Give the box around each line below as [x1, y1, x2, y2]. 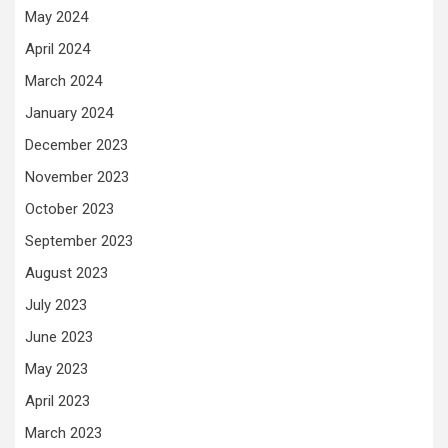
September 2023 [25, 231, 133, 250]
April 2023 [25, 391, 90, 410]
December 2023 [25, 135, 128, 154]
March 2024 [25, 71, 102, 90]
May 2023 [25, 359, 88, 378]
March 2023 [25, 423, 102, 442]
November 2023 [25, 167, 129, 186]
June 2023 [25, 327, 93, 346]
